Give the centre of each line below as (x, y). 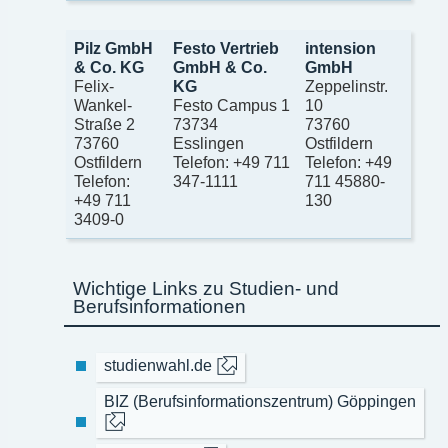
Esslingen (208, 144)
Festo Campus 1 (231, 106)
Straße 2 (104, 125)
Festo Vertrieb (225, 49)
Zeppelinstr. (346, 87)
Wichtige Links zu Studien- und (206, 288)
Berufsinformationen (160, 306)
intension (340, 49)
